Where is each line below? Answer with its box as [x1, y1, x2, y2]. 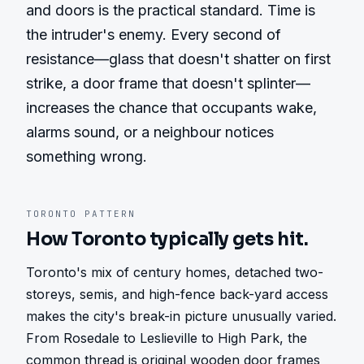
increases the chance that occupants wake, [26, 99, 317, 116]
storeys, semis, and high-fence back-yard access [26, 286, 328, 302]
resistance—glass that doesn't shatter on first [26, 50, 331, 67]
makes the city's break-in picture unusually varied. [26, 308, 336, 324]
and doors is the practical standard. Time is [26, 2, 315, 19]
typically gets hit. [145, 228, 309, 250]
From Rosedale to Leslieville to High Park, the [26, 330, 307, 346]
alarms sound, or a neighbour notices [26, 123, 274, 141]
